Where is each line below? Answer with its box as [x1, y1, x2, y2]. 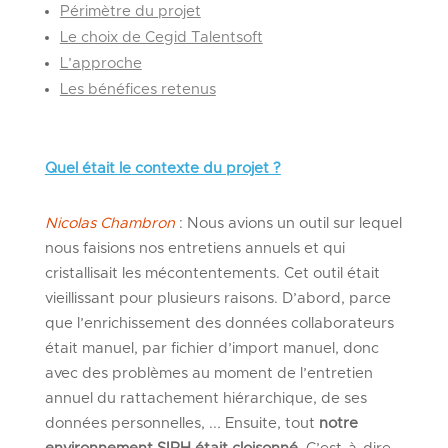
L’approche [59, 55, 142, 71]
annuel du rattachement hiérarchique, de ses [44, 390, 367, 406]
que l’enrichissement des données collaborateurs [44, 315, 394, 331]
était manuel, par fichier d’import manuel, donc [44, 340, 379, 356]
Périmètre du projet [59, 3, 201, 19]
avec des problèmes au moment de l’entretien [44, 365, 373, 381]
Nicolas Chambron [44, 215, 175, 231]
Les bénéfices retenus [59, 81, 216, 97]
